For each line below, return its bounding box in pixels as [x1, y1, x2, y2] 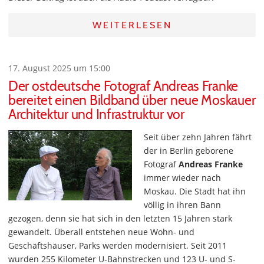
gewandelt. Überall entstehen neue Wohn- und [8, 226, 194, 237]
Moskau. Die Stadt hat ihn [144, 186, 246, 197]
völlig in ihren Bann [144, 199, 221, 210]
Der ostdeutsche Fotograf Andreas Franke [8, 78, 239, 94]
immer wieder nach [144, 172, 221, 183]
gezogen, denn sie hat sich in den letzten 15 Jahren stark [8, 213, 232, 224]
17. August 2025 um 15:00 [8, 62, 110, 74]
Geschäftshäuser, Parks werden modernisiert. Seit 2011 [8, 240, 227, 251]
